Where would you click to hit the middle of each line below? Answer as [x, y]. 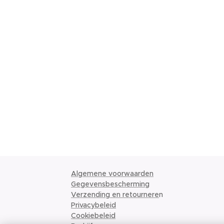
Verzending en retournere [115, 194]
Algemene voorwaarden [112, 173]
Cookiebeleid [93, 215]
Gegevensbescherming [110, 184]
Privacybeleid [93, 205]
